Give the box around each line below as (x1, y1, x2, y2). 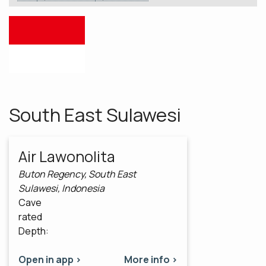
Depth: (18, 224, 49, 238)
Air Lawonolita (18, 146, 115, 167)
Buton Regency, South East (18, 167, 136, 181)
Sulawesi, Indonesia (18, 182, 104, 195)
